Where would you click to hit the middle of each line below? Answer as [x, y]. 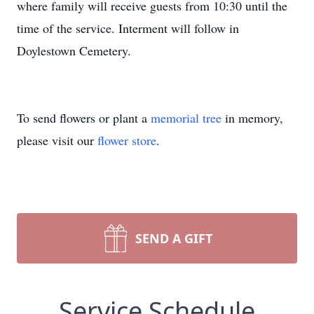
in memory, [252, 118]
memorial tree [186, 118]
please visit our [57, 140]
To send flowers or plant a [84, 118]
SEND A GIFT [174, 238]
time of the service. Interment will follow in [128, 28]
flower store [127, 140]
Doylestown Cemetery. [74, 50]
